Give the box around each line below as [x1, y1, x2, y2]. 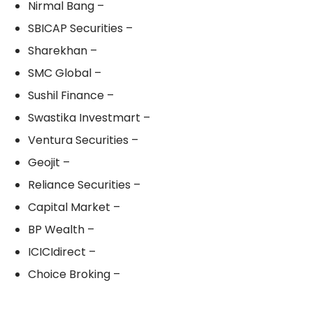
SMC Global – [28, 65, 101, 82]
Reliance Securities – [28, 177, 140, 194]
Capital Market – [28, 199, 120, 216]
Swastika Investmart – [28, 110, 150, 126]
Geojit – [28, 154, 70, 171]
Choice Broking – [28, 266, 120, 283]
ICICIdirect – [28, 244, 96, 261]
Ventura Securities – [28, 132, 138, 149]
